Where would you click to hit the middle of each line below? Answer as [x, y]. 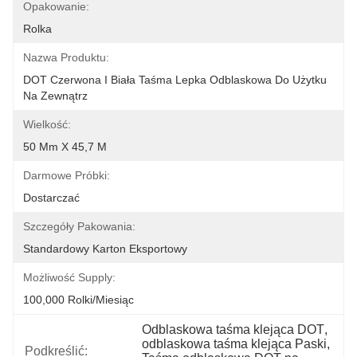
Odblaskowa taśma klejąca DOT [233, 330]
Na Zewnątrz [55, 96]
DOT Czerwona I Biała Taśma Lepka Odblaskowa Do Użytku [175, 80]
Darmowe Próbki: [67, 175]
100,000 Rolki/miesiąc [78, 300]
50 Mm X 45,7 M [65, 147]
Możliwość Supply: [69, 277]
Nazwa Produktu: [66, 57]
